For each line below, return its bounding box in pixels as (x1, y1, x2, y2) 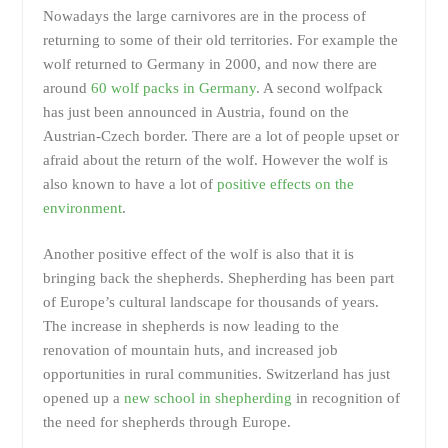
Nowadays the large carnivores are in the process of (42, 7, 366, 24)
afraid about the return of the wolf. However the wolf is (42, 151, 388, 168)
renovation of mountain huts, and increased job (42, 342, 338, 358)
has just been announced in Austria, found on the (42, 103, 349, 120)
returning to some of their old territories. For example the (42, 31, 398, 48)
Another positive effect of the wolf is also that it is (42, 246, 354, 262)
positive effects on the (216, 175, 354, 192)
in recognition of (291, 390, 400, 406)
